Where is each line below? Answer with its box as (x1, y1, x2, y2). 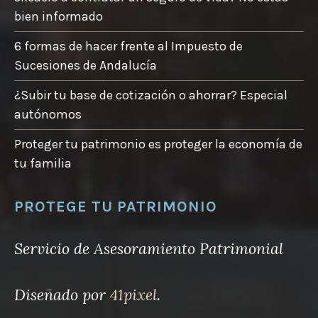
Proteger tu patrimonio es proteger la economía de (14, 136, 302, 152)
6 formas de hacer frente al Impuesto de (14, 38, 243, 54)
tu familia (14, 155, 72, 171)
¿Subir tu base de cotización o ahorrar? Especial (14, 87, 287, 103)
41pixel (110, 284, 157, 305)
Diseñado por (14, 284, 110, 305)
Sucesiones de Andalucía (14, 57, 157, 73)
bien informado (14, 8, 103, 24)
